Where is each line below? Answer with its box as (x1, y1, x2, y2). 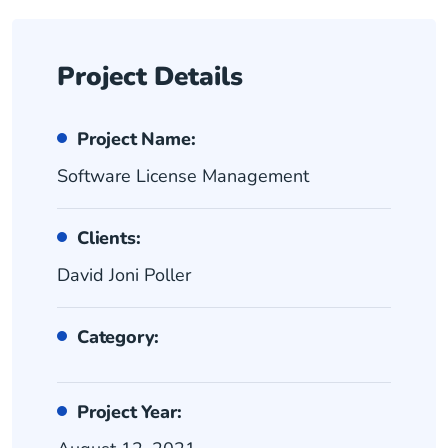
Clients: (77, 225, 141, 250)
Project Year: (77, 399, 182, 424)
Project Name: (77, 126, 196, 151)
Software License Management (57, 163, 309, 188)
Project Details (57, 58, 243, 94)
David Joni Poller (57, 262, 191, 287)
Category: (77, 324, 160, 349)
